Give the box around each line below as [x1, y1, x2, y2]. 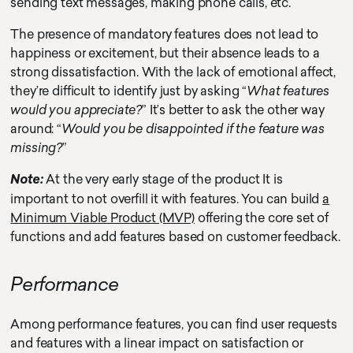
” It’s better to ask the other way [142, 102, 325, 117]
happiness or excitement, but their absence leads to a [10, 46, 320, 61]
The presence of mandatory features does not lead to [10, 27, 319, 42]
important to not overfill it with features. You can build [10, 191, 323, 206]
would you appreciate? [10, 102, 143, 117]
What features [247, 84, 329, 98]
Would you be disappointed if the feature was [61, 121, 325, 136]
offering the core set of [194, 210, 329, 225]
